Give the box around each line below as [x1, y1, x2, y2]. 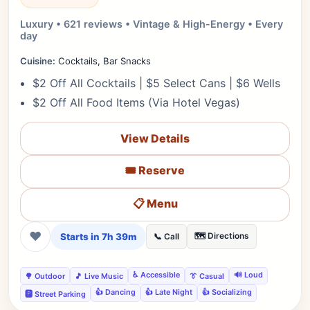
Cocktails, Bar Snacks [55, 55, 151, 66]
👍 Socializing [202, 287, 252, 297]
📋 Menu [132, 196, 178, 210]
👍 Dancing [95, 287, 136, 297]
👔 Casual [190, 271, 224, 281]
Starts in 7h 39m [60, 231, 136, 242]
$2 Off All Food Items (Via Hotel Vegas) [33, 95, 240, 109]
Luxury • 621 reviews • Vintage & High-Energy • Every [20, 18, 283, 30]
